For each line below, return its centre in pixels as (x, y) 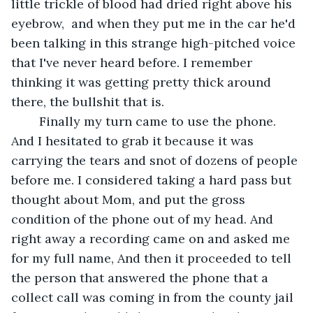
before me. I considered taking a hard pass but (153, 180)
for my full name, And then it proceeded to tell (153, 258)
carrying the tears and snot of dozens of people (156, 160)
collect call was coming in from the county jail (154, 297)
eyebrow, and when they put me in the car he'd (155, 23)
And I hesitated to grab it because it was (134, 140)
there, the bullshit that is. (89, 101)
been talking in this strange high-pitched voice (155, 43)
